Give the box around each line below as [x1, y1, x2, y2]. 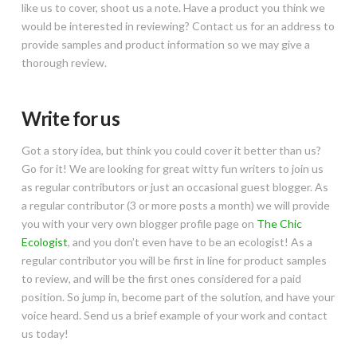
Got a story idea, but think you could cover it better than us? [21, 143, 321, 158]
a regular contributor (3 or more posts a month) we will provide [21, 198, 330, 213]
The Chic [256, 217, 302, 231]
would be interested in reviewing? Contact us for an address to [21, 19, 335, 33]
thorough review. [21, 56, 107, 70]
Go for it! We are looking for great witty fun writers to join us [21, 162, 324, 176]
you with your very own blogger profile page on [21, 217, 257, 231]
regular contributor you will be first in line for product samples [21, 253, 327, 268]
